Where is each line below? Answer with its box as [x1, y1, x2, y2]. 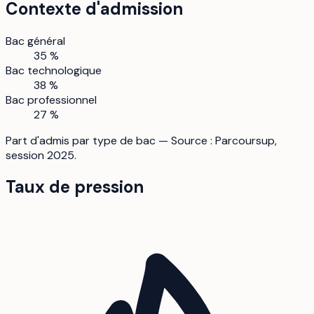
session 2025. [6, 147, 76, 163]
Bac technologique [6, 62, 102, 78]
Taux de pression [6, 176, 144, 198]
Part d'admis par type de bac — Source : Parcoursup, [6, 132, 277, 148]
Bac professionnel [6, 92, 97, 107]
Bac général [6, 33, 65, 48]
